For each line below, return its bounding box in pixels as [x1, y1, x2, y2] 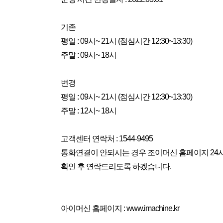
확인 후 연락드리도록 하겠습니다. [61, 162, 171, 171]
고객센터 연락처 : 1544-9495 [61, 134, 153, 143]
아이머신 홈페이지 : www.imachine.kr [61, 204, 179, 213]
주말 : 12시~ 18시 [61, 107, 116, 115]
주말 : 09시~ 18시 [61, 51, 116, 59]
